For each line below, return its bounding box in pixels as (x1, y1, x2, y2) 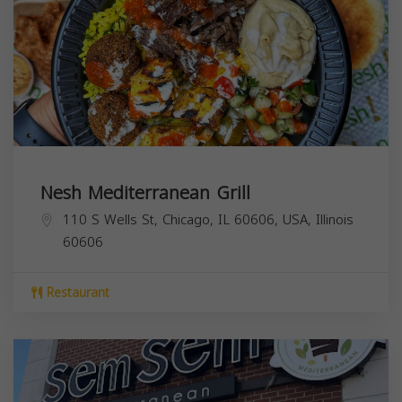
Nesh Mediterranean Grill (40, 176, 250, 211)
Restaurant (42, 281, 109, 306)
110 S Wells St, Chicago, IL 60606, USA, (63, 207, 316, 233)
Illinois (316, 207, 354, 233)
